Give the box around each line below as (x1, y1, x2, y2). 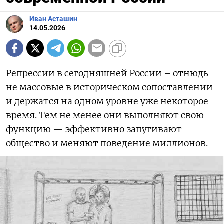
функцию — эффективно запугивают (6, 124, 182, 135)
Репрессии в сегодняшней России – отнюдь (6, 68, 208, 79)
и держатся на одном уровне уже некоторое (6, 96, 208, 107)
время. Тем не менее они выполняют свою (6, 110, 204, 121)
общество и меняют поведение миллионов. (6, 138, 208, 149)
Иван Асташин (29, 15, 77, 24)
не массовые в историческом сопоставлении (6, 82, 213, 93)
